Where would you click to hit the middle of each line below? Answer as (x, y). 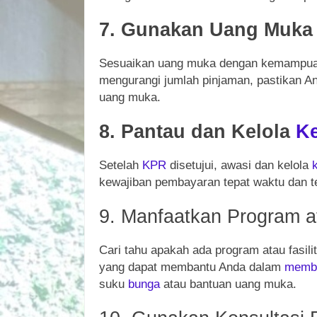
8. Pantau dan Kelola (197, 131)
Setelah (121, 165)
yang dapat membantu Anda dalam (192, 267)
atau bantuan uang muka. (228, 284)
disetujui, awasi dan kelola (239, 165)
